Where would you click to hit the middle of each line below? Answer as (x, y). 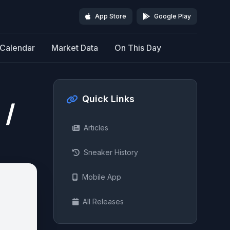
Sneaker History (111, 152)
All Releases (103, 202)
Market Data (75, 48)
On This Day (138, 48)
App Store (111, 16)
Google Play (172, 16)
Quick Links (108, 99)
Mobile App (102, 177)
